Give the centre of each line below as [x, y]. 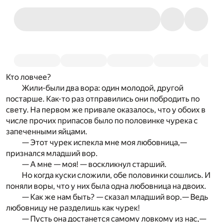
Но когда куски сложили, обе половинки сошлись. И [116, 175]
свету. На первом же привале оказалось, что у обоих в [106, 110]
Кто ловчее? [28, 77]
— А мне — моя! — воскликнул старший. [94, 164]
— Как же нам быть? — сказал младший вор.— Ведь [115, 197]
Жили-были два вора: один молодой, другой [103, 88]
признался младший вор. [52, 153]
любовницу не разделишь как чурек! [73, 208]
